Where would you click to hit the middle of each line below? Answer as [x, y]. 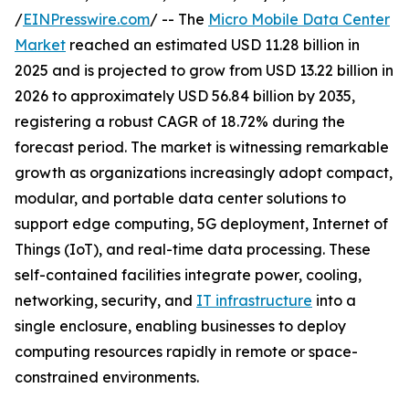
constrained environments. [107, 378]
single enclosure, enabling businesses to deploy [180, 326]
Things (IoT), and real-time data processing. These [193, 250]
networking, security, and [105, 301]
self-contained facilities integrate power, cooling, [188, 275]
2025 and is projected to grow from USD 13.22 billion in [204, 71]
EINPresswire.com [86, 20]
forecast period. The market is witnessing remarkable [202, 147]
